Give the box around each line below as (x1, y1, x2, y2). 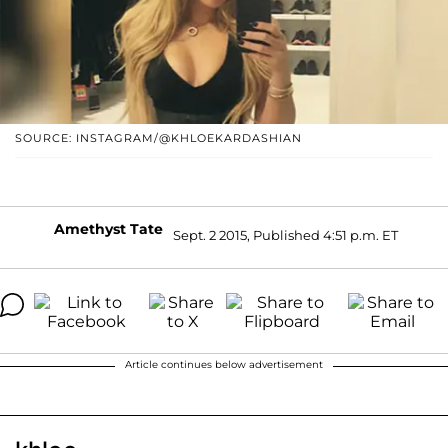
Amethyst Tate (54, 219, 163, 238)
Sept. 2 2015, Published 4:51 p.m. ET (173, 227, 398, 244)
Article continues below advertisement (125, 357, 323, 371)
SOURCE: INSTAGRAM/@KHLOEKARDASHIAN (15, 130, 302, 145)
